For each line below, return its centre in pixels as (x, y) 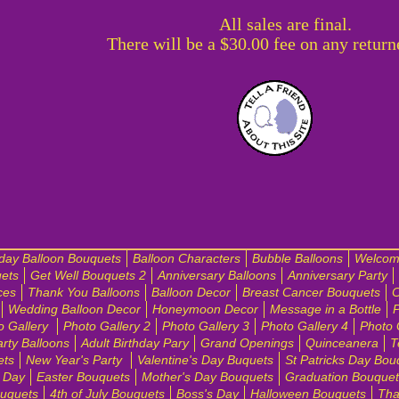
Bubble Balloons (297, 258)
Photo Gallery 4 (304, 326)
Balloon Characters (187, 258)
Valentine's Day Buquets (205, 360)
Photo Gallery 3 (205, 326)
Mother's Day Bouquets (207, 377)
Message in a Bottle (325, 309)
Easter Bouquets (83, 377)
